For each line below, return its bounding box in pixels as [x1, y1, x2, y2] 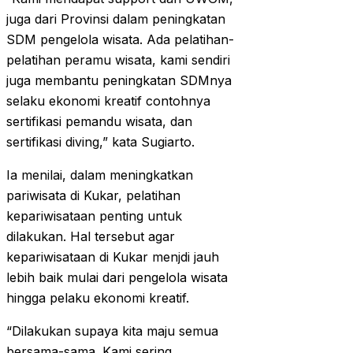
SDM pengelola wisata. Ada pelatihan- [6, 32, 234, 48]
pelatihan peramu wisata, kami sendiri [6, 52, 230, 69]
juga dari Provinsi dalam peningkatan [6, 11, 225, 28]
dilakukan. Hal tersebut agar [6, 229, 175, 245]
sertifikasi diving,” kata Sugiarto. [6, 134, 195, 150]
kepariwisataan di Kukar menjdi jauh [6, 249, 219, 266]
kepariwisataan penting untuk [6, 208, 182, 225]
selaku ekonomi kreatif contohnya [6, 93, 210, 110]
